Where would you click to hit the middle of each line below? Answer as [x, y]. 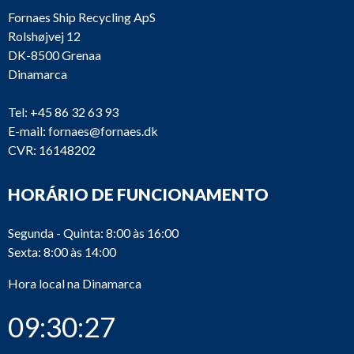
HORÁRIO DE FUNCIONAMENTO [138, 194]
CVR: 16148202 [52, 150]
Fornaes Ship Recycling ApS [82, 17]
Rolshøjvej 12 [44, 36]
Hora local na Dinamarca [75, 283]
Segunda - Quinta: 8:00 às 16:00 [93, 233]
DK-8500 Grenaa [55, 55]
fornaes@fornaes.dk [103, 131]
